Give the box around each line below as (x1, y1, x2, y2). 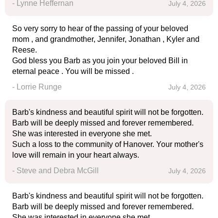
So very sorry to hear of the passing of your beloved (12, 24, 188, 33)
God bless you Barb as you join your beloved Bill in (12, 56, 188, 65)
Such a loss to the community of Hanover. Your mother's (12, 140, 203, 148)
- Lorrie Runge (12, 83, 62, 91)
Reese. (12, 46, 37, 54)
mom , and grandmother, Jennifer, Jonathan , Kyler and (12, 35, 200, 43)
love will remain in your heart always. (12, 151, 139, 159)
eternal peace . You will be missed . (12, 67, 134, 75)
